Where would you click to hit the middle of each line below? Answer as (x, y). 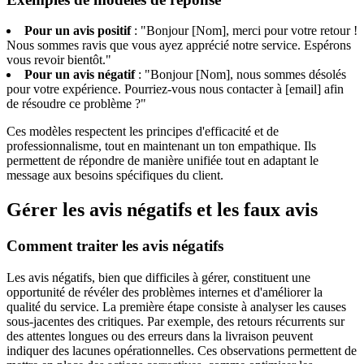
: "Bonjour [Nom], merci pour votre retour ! (244, 31)
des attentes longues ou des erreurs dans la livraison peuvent (160, 336)
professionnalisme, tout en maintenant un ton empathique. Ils (161, 146)
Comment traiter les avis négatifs (115, 246)
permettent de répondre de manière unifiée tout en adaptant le (162, 161)
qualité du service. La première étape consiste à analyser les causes (176, 306)
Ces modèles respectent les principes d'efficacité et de (143, 132)
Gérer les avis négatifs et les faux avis (162, 210)
